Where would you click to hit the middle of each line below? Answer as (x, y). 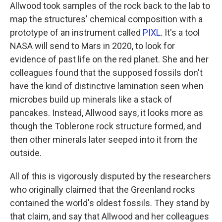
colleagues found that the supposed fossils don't (106, 72)
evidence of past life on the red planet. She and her (109, 59)
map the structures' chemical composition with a (106, 19)
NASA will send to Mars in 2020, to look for (92, 46)
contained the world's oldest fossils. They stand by (110, 203)
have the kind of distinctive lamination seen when (107, 86)
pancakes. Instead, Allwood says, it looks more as (107, 112)
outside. (26, 153)
